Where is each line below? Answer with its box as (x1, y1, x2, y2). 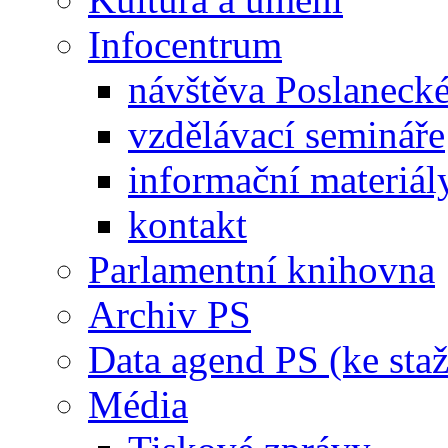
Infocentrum (88, 22, 282, 66)
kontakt (128, 202, 247, 246)
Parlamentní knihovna (88, 247, 435, 291)
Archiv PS (88, 292, 251, 336)
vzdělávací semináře (128, 112, 445, 156)
